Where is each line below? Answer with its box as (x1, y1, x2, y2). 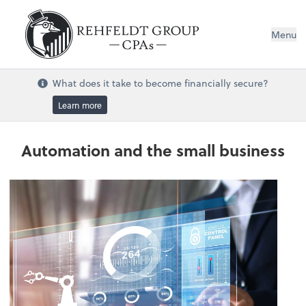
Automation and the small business (21, 139, 285, 163)
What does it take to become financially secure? (52, 75, 268, 90)
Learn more (57, 98, 102, 111)
